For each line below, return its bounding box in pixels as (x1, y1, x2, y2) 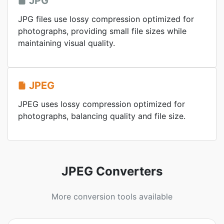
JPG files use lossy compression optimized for (18, 14, 194, 24)
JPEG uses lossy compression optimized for (18, 99, 185, 109)
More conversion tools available (51, 191, 172, 201)
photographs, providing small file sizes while (18, 26, 186, 36)
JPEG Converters (61, 164, 162, 178)
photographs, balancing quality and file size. (18, 111, 185, 121)
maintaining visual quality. (18, 38, 115, 48)
